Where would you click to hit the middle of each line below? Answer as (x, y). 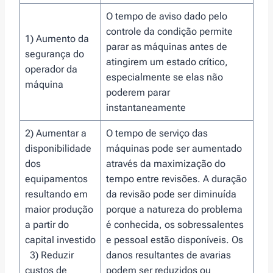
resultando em (56, 194)
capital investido (60, 239)
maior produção (59, 209)
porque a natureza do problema (174, 209)
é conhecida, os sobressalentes (175, 224)
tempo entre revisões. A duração (176, 179)
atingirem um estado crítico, (167, 62)
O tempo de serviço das (157, 133)
